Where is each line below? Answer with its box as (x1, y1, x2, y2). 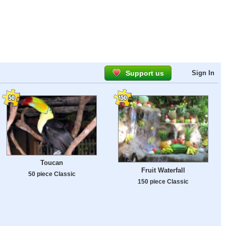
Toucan (40, 159, 63, 167)
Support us (126, 69, 164, 77)
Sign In (192, 69, 214, 77)
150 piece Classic (138, 178, 189, 185)
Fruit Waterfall (141, 166, 185, 175)
